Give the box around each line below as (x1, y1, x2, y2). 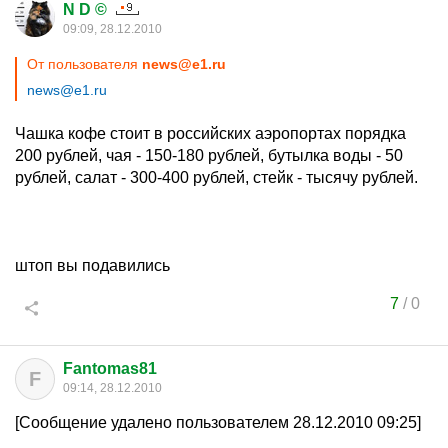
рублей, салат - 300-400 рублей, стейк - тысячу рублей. (15, 169, 418, 186)
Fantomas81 (63, 360, 157, 377)
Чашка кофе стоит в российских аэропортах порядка (15, 125, 406, 142)
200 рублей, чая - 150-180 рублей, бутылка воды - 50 (15, 147, 403, 164)
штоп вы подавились (15, 257, 170, 274)
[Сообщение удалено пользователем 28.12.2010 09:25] (15, 414, 421, 431)
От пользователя (27, 56, 142, 72)
